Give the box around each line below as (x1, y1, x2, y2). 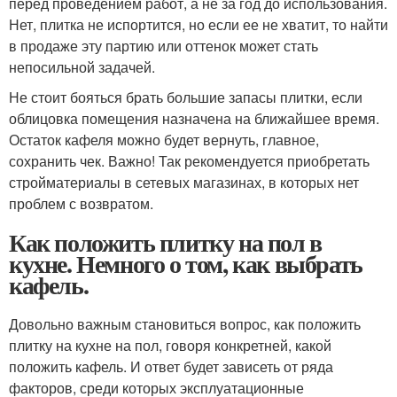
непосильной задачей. (9, 57, 155, 78)
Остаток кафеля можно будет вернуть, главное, (9, 129, 319, 151)
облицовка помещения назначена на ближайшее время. (9, 108, 379, 129)
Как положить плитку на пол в (9, 224, 322, 261)
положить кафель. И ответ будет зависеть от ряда (9, 356, 333, 378)
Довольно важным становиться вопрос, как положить (9, 314, 361, 335)
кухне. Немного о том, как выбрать (9, 245, 362, 283)
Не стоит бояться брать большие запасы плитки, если (9, 87, 362, 108)
